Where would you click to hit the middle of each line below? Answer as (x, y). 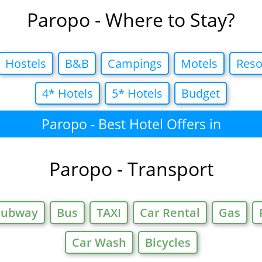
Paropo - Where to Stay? (131, 20)
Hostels (26, 64)
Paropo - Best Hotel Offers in (131, 124)
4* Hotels (68, 94)
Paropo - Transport (131, 169)
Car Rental (170, 213)
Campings (135, 64)
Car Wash (99, 243)
